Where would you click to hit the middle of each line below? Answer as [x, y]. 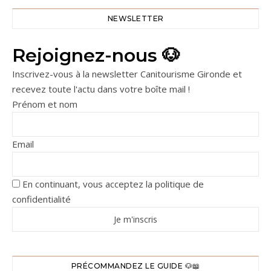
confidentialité [41, 199]
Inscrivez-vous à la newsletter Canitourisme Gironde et [127, 73]
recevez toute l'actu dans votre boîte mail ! [101, 89]
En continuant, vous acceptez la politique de [112, 184]
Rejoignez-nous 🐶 [96, 55]
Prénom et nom [45, 104]
